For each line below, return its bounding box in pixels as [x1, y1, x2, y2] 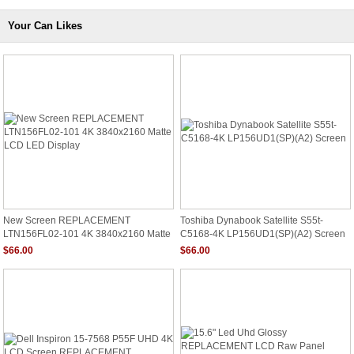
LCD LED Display [3, 241, 79, 250]
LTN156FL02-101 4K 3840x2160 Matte [3, 228, 171, 238]
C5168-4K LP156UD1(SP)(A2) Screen [180, 228, 345, 238]
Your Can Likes [8, 20, 82, 32]
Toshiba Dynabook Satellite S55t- [180, 215, 323, 226]
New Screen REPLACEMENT [3, 215, 130, 226]
